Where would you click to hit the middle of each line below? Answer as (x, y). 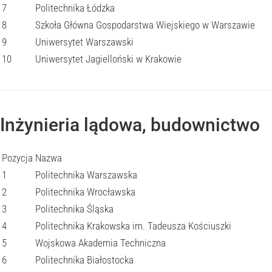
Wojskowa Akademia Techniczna (100, 243)
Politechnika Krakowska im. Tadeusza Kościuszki (133, 226)
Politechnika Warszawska (86, 175)
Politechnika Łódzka (75, 8)
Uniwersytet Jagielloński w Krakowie (108, 59)
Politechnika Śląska (74, 209)
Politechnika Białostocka (84, 260)
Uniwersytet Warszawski (84, 42)
